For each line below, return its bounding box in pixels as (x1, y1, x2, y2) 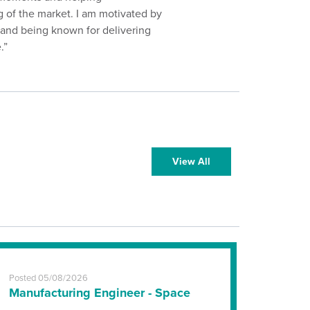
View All (172, 154, 210, 169)
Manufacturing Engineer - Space (9, 284, 190, 302)
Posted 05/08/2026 (9, 271, 88, 284)
